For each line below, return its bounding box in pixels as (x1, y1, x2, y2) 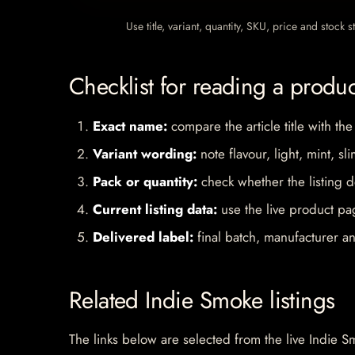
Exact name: (93, 116, 167, 136)
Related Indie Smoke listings (69, 282, 335, 317)
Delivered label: (93, 227, 193, 246)
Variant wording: (93, 143, 197, 163)
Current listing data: (93, 199, 217, 219)
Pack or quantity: (93, 171, 197, 191)
